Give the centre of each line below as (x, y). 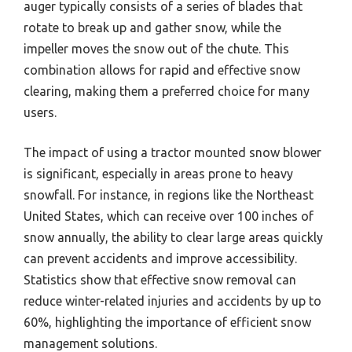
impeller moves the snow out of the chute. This (156, 49)
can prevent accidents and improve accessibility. (160, 259)
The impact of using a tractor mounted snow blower (172, 153)
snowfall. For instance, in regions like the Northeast (169, 195)
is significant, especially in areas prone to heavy (158, 174)
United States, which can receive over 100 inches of (169, 216)
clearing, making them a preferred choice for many (167, 92)
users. (40, 113)
